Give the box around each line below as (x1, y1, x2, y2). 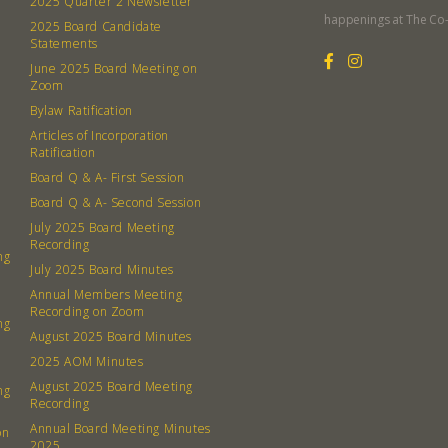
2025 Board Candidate (30, 18, 162, 35)
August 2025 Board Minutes (30, 328, 192, 345)
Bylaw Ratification (30, 102, 133, 119)
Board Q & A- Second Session (30, 194, 202, 211)
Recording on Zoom (30, 303, 145, 320)
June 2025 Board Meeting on (30, 60, 198, 77)
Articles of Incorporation (30, 127, 169, 144)
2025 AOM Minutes (30, 353, 144, 370)
